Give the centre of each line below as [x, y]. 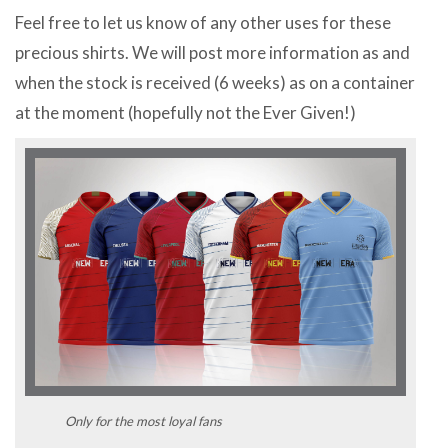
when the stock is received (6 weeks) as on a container [215, 83]
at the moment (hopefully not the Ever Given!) [185, 113]
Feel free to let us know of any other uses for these [203, 23]
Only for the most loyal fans [143, 420]
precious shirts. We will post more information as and [212, 53]
